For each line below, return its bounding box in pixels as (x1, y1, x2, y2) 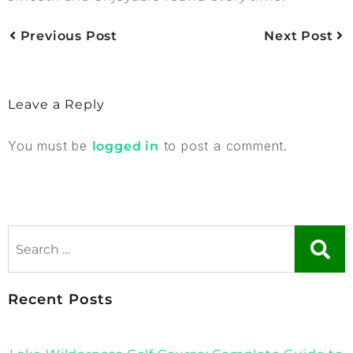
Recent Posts (8, 291, 113, 309)
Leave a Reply (8, 97, 105, 113)
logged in (91, 139, 159, 154)
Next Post (264, 28, 337, 44)
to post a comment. (158, 138, 288, 154)
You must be (8, 138, 92, 154)
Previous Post (16, 28, 118, 44)
